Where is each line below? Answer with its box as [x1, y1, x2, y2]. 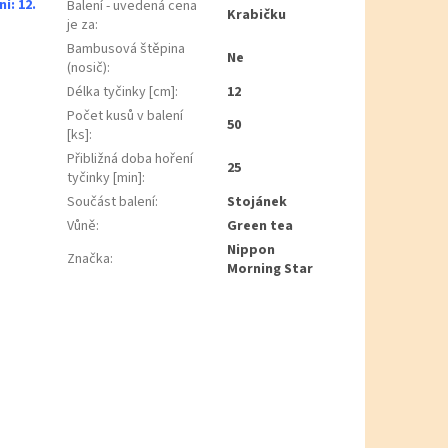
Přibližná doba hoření [67, 149, 194, 170]
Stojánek [227, 192, 288, 213]
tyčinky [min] [67, 168, 143, 189]
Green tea [227, 216, 294, 237]
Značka [67, 249, 111, 270]
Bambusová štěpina [67, 39, 186, 60]
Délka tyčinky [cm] [67, 82, 176, 103]
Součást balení [67, 192, 156, 213]
